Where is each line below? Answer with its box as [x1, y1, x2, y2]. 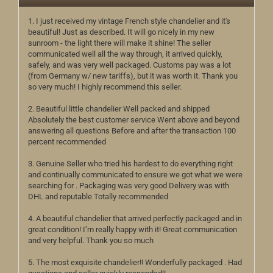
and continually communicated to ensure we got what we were [28, 170, 243, 179]
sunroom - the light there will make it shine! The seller [28, 38, 211, 48]
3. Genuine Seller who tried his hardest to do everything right [28, 159, 233, 168]
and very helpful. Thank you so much [28, 236, 154, 245]
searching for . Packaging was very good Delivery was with [28, 181, 229, 190]
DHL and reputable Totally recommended [28, 192, 168, 201]
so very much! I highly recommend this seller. [28, 82, 182, 91]
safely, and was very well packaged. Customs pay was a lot [28, 60, 231, 69]
